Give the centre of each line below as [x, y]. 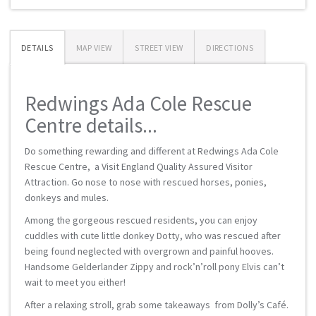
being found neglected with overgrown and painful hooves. [149, 251]
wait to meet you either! [75, 282]
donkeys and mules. [67, 197]
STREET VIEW [159, 48]
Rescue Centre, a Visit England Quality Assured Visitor [139, 166]
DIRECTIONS [230, 48]
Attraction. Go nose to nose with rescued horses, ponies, [146, 182]
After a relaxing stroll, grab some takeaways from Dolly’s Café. [157, 305]
